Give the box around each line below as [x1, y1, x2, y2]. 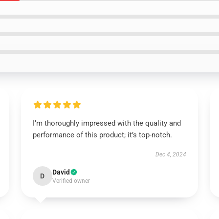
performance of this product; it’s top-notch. [32, 131, 172, 139]
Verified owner [52, 177, 90, 184]
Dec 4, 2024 [155, 151, 187, 158]
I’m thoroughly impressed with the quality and [32, 119, 181, 128]
